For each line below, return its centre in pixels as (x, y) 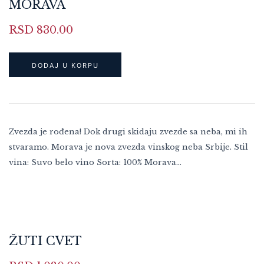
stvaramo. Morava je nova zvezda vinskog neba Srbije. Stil (128, 147)
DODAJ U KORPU (65, 65)
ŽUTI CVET (45, 241)
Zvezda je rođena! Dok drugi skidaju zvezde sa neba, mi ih (128, 131)
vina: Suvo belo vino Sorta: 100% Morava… (95, 162)
